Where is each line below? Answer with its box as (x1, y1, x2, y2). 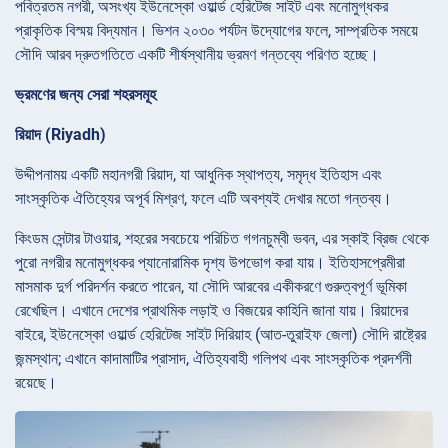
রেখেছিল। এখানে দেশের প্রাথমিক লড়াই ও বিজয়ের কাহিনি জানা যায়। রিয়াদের (15, 300, 408, 320)
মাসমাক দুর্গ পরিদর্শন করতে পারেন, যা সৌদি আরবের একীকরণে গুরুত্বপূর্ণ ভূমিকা (15, 276, 407, 296)
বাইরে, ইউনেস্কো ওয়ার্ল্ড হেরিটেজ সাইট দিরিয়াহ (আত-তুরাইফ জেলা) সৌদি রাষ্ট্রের (15, 324, 426, 344)
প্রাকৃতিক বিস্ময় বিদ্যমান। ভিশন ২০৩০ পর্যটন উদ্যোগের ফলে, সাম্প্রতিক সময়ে (15, 20, 418, 40)
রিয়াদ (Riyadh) (15, 124, 106, 144)
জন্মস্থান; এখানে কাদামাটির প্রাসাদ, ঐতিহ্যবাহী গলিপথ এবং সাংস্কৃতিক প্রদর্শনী (15, 348, 412, 368)
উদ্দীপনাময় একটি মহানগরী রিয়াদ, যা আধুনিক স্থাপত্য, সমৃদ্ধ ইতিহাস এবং (15, 164, 382, 184)
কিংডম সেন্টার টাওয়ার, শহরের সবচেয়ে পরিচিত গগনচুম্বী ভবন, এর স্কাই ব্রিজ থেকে (15, 228, 429, 248)
